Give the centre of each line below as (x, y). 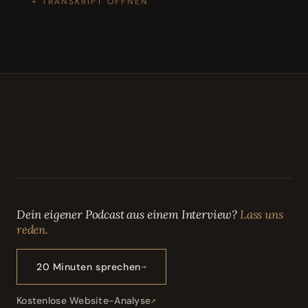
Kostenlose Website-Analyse (84, 300)
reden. (32, 229)
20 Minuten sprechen (89, 266)
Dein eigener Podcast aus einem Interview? (128, 214)
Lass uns (261, 214)
